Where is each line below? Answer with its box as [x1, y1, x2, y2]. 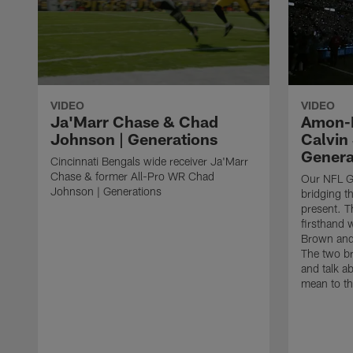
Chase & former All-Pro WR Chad [50, 169, 214, 183]
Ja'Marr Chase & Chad [50, 111, 218, 131]
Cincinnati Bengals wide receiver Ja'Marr [50, 154, 248, 168]
